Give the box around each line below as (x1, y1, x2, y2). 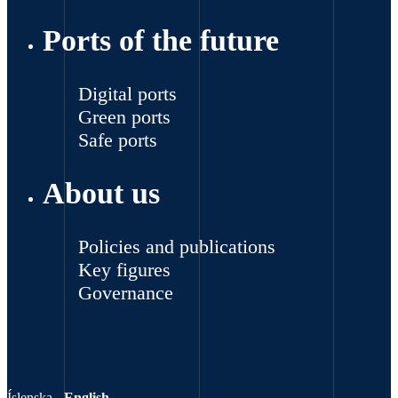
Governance (78, 281, 173, 304)
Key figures (78, 258, 171, 281)
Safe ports (78, 129, 157, 152)
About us (43, 176, 160, 210)
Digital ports (78, 83, 177, 106)
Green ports (78, 106, 171, 129)
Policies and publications (78, 235, 275, 258)
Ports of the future (43, 24, 279, 58)
